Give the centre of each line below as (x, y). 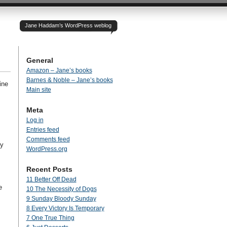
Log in (35, 120)
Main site (39, 90)
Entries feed (43, 130)
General (40, 60)
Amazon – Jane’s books (59, 70)
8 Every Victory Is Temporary (65, 208)
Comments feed (48, 139)
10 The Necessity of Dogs (61, 189)
